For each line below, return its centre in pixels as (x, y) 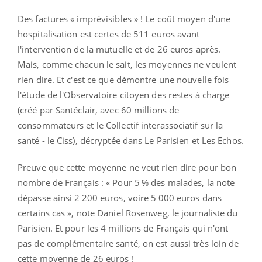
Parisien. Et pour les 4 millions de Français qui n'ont (123, 228)
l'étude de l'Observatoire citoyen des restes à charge (124, 94)
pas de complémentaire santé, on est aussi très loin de (128, 243)
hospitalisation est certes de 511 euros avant (109, 34)
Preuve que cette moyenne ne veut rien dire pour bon (127, 167)
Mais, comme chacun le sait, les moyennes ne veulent (127, 64)
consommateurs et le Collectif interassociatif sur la (120, 125)
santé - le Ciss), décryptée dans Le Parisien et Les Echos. (131, 140)
